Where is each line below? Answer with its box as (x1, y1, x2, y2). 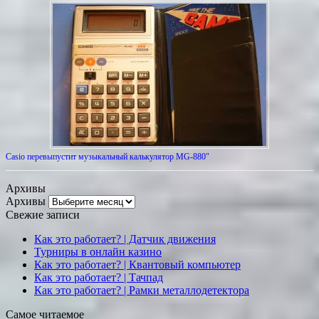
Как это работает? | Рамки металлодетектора (34, 284, 249, 297)
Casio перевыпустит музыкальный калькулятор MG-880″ (6, 152, 209, 162)
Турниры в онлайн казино (34, 246, 162, 258)
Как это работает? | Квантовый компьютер (34, 258, 241, 271)
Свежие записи (6, 209, 80, 221)
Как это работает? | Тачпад (34, 271, 163, 284)
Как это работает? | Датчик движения (34, 233, 216, 246)
